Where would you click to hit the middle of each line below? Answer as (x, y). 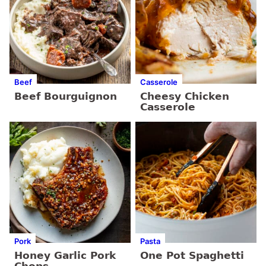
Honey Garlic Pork (65, 256)
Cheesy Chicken (185, 96)
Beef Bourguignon (66, 96)
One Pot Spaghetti (192, 256)
